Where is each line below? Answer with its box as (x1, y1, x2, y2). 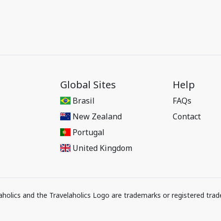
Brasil (73, 95, 95, 106)
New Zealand (73, 111, 122, 122)
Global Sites (60, 78, 116, 91)
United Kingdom (73, 143, 133, 153)
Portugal (73, 127, 105, 138)
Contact (173, 111, 201, 122)
